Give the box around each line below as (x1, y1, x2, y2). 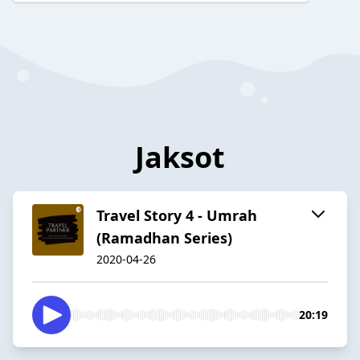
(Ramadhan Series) (96, 227, 232, 247)
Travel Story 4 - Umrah (96, 205, 257, 225)
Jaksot (135, 137, 225, 177)
